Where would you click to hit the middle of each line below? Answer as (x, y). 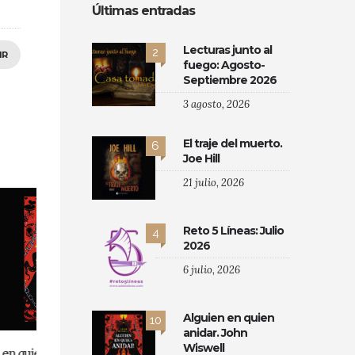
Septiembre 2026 (230, 80)
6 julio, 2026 (212, 269)
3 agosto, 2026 (216, 104)
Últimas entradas (143, 10)
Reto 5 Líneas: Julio (233, 230)
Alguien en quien (229, 317)
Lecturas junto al (227, 50)
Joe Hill (201, 158)
